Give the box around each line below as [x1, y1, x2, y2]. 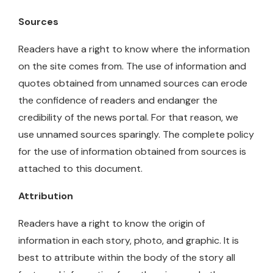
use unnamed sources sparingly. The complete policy [18, 127, 254, 141]
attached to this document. [18, 161, 143, 175]
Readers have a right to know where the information [18, 42, 250, 55]
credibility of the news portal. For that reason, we [18, 110, 238, 124]
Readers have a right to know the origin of [18, 216, 205, 230]
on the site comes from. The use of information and [18, 59, 246, 73]
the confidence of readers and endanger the [18, 93, 218, 107]
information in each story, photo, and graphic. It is [18, 233, 239, 247]
